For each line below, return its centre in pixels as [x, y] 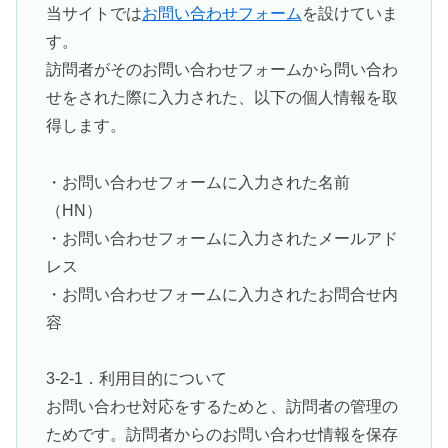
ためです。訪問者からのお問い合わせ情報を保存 [221, 435]
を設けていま [349, 13]
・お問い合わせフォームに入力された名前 [197, 182]
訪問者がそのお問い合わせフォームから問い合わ [221, 69]
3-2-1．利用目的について [136, 379]
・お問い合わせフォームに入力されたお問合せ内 [221, 294]
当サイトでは [93, 13]
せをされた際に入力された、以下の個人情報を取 [221, 97]
